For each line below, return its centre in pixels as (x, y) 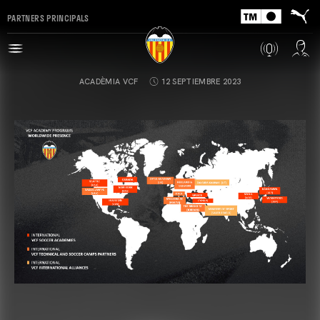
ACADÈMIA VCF (109, 81)
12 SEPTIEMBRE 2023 (201, 81)
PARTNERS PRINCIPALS (48, 17)
